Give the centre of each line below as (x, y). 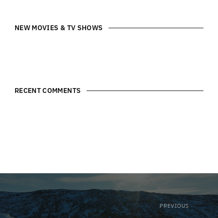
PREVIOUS (174, 206)
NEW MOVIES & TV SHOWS (59, 28)
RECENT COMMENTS (48, 91)
